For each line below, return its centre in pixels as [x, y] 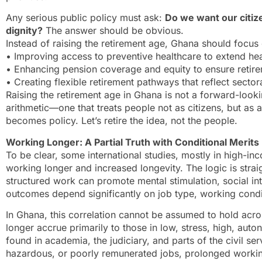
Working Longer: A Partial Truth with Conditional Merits [132, 142]
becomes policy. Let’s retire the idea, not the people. [122, 121]
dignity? [24, 31]
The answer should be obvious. [113, 31]
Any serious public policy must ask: [85, 18]
